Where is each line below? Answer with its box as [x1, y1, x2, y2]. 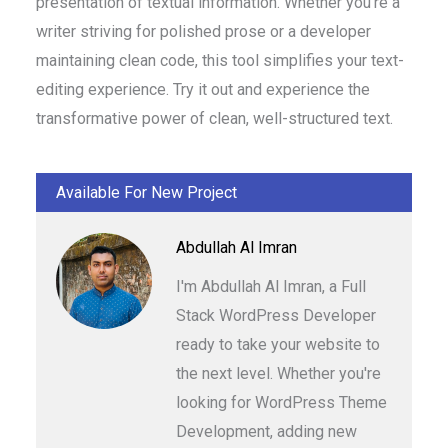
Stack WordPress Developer [176, 306, 376, 326]
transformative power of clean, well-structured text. [36, 109, 393, 129]
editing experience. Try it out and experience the [36, 80, 370, 100]
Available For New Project [56, 183, 237, 203]
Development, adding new [176, 422, 357, 442]
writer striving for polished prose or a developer [36, 22, 371, 42]
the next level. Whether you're [176, 364, 381, 384]
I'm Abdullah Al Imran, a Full [176, 277, 366, 297]
